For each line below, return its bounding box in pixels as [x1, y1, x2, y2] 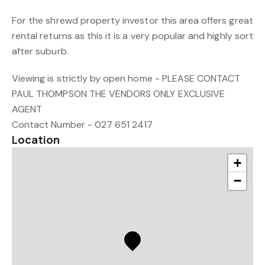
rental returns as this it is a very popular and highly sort [12, 30, 253, 42]
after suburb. [12, 45, 69, 57]
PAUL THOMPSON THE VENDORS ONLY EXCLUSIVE [12, 88, 225, 100]
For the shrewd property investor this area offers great [12, 14, 253, 27]
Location [12, 132, 60, 147]
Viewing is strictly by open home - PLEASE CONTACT [12, 72, 241, 85]
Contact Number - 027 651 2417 [12, 118, 153, 131]
